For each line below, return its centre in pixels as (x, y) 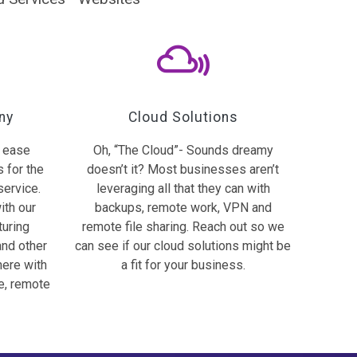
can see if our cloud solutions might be (183, 245)
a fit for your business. (183, 265)
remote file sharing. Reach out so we (183, 226)
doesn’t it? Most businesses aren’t (183, 169)
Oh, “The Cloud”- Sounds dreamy (183, 150)
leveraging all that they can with (183, 188)
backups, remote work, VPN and (183, 207)
